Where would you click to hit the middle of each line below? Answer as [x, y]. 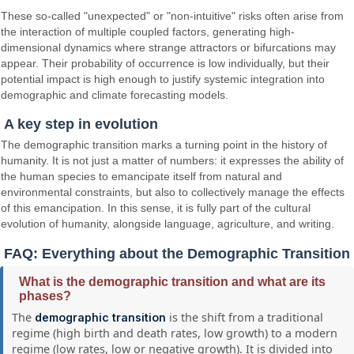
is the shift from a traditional [245, 317]
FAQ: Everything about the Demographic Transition [177, 253]
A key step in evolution [81, 124]
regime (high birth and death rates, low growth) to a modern [175, 333]
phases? [45, 296]
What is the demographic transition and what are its [172, 281]
